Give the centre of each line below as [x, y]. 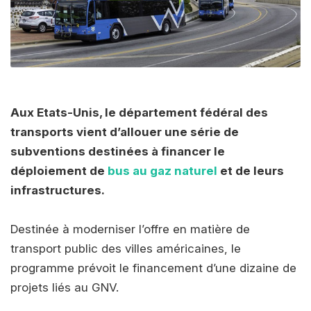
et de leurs [251, 170]
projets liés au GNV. [65, 287]
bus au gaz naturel [162, 170]
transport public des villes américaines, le [126, 248]
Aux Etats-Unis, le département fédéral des [139, 112]
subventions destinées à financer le [118, 151]
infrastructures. [58, 190]
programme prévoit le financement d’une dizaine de [153, 268]
